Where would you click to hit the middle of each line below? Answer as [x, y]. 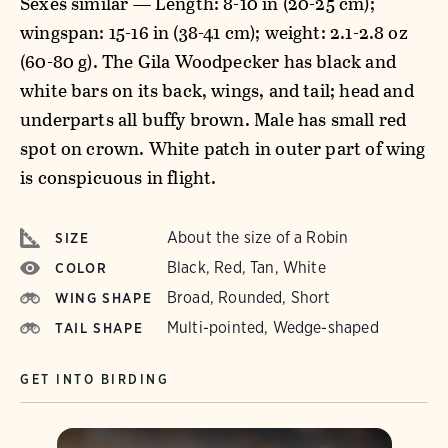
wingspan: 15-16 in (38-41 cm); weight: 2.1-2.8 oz [214, 32]
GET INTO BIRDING [95, 379]
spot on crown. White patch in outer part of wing [223, 148]
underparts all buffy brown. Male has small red [213, 119]
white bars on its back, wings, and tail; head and [217, 90]
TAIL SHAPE [99, 328]
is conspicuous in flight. [118, 177]
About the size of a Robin [257, 237]
